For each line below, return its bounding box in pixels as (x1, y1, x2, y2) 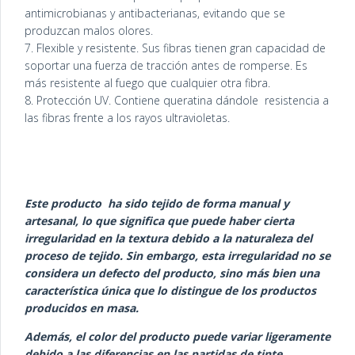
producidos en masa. (25, 300, 139, 316)
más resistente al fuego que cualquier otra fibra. (25, 75, 270, 91)
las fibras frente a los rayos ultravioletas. (25, 110, 230, 126)
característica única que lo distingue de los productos (25, 283, 316, 299)
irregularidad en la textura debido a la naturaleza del (25, 231, 312, 246)
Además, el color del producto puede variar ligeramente (25, 329, 330, 345)
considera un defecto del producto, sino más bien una (25, 265, 319, 281)
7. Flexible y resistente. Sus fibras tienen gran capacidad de (25, 40, 326, 56)
